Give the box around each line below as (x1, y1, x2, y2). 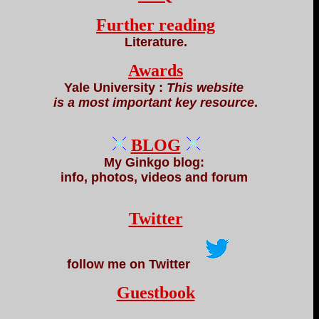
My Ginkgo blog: (103, 155, 208, 169)
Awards (128, 61, 183, 80)
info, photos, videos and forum (60, 170, 251, 184)
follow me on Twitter (67, 257, 190, 271)
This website (167, 80, 247, 95)
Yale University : (64, 80, 167, 95)
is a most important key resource (53, 95, 254, 110)
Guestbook (116, 283, 195, 302)
